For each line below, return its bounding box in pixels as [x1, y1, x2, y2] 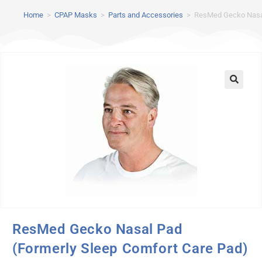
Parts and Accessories [108, 11, 183, 20]
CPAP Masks [54, 11, 97, 20]
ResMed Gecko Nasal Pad [12, 221, 183, 238]
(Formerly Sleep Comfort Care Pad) [12, 240, 248, 257]
